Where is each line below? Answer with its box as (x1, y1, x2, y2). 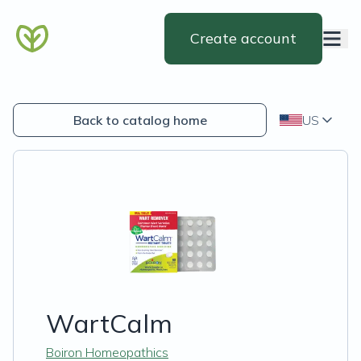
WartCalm (46, 307, 172, 339)
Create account (190, 29, 297, 48)
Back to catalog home (73, 112, 207, 128)
